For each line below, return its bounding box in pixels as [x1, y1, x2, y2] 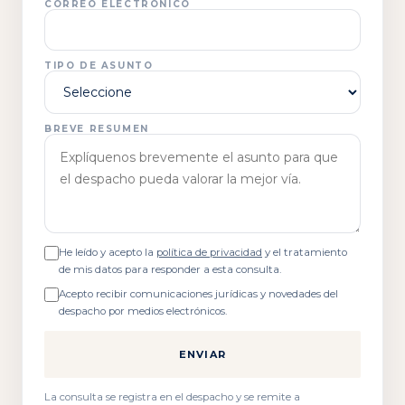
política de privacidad [156, 246, 262, 259]
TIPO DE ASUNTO [44, 60, 154, 71]
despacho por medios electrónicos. [59, 305, 227, 317]
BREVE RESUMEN [44, 123, 149, 135]
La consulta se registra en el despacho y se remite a [44, 391, 300, 403]
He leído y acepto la [59, 246, 156, 259]
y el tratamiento [262, 246, 347, 259]
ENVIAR [178, 347, 227, 361]
